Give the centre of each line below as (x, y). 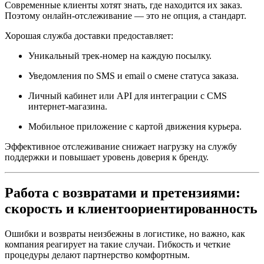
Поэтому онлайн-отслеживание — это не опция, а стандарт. (126, 16)
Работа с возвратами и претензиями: (123, 193)
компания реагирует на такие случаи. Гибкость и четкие (118, 245)
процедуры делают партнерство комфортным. (97, 255)
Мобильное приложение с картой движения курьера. (135, 127)
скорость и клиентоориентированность (131, 209)
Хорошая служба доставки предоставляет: (89, 36)
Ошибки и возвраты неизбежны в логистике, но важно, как (125, 234)
